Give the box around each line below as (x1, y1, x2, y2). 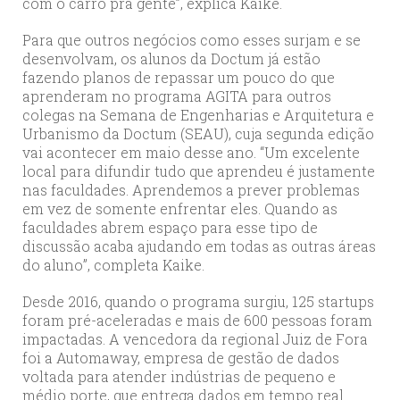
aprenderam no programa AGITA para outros (22, 87, 331, 106)
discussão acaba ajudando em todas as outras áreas (22, 237, 376, 256)
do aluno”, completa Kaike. (22, 255, 204, 275)
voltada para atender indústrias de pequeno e (22, 367, 336, 387)
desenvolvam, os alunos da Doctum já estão (22, 49, 321, 69)
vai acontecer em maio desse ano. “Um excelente (22, 143, 360, 162)
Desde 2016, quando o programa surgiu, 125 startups (22, 292, 374, 312)
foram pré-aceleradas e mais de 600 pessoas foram (22, 311, 372, 330)
